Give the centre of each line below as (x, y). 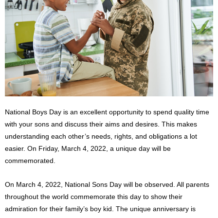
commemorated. (30, 161)
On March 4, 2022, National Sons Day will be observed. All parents (107, 184)
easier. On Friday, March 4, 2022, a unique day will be (88, 149)
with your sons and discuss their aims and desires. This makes (101, 125)
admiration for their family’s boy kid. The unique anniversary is (100, 209)
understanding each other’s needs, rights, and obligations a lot (101, 137)
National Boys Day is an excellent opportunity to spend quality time (107, 112)
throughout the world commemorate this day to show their (94, 197)
